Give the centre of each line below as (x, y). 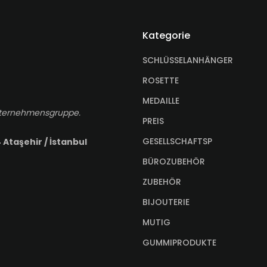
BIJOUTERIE (166, 202)
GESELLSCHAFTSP (177, 141)
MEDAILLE (161, 101)
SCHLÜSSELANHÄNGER (188, 60)
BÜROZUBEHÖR (174, 162)
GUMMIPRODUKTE (179, 243)
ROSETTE (161, 80)
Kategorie (166, 35)
